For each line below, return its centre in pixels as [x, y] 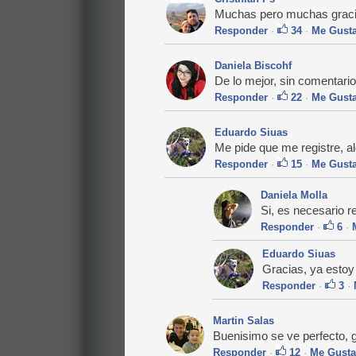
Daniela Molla [294, 195]
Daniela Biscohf [253, 66]
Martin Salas [243, 321]
